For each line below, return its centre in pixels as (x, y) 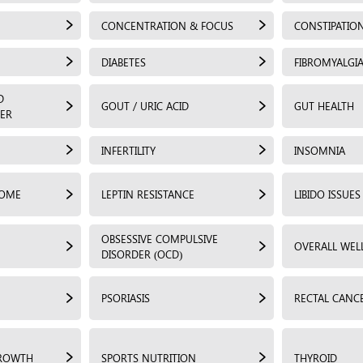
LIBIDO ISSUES (327, 194)
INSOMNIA (320, 150)
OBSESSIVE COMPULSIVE (160, 238)
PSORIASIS (126, 298)
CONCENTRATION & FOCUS (167, 25)
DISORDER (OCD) (142, 254)
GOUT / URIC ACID (145, 106)
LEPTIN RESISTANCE (148, 194)
